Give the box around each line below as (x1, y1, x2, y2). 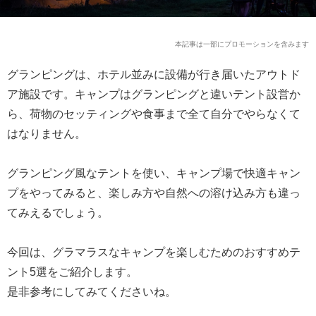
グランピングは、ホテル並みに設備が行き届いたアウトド (7, 68, 300, 80)
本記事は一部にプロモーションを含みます (175, 39, 309, 48)
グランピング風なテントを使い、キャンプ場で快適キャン (7, 166, 300, 179)
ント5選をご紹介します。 (7, 265, 138, 278)
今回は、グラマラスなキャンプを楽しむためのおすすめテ (7, 245, 300, 258)
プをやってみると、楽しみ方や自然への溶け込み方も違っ (7, 186, 300, 199)
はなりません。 (7, 127, 86, 140)
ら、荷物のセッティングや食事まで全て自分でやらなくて (7, 107, 300, 120)
